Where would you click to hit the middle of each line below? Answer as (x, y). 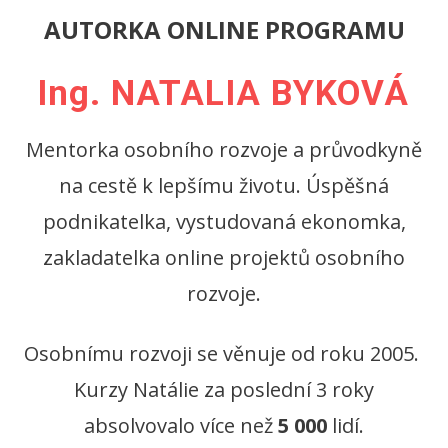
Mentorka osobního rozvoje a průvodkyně (224, 150)
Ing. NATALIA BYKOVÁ (223, 94)
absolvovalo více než (181, 426)
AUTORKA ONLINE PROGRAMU (224, 30)
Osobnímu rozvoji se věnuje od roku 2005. (224, 354)
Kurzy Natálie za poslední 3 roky (224, 390)
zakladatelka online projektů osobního (224, 258)
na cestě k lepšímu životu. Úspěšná (224, 186)
